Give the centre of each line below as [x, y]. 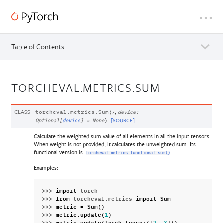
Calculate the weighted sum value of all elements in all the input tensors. [122, 136]
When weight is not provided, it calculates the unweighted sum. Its [115, 144]
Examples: [46, 168]
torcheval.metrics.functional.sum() [128, 153]
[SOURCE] [123, 120]
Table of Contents [38, 47]
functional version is [59, 152]
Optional [47, 121]
